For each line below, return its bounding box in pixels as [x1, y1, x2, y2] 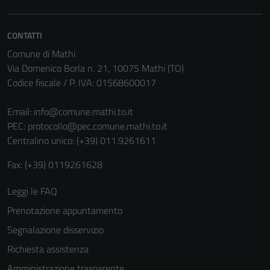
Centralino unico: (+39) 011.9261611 [7, 133, 156, 148]
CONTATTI [7, 29, 42, 42]
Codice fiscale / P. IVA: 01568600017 [7, 75, 156, 90]
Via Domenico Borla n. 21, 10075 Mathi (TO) [7, 61, 184, 75]
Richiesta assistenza [7, 242, 89, 256]
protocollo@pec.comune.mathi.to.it [28, 119, 168, 133]
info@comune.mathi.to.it [34, 104, 133, 119]
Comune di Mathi [7, 46, 75, 61]
